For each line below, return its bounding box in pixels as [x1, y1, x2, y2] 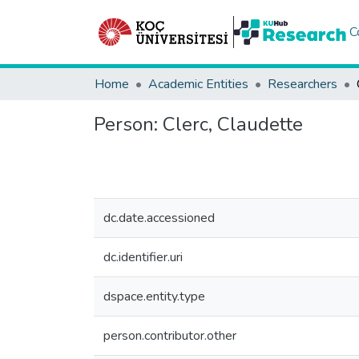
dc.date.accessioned [103, 209, 215, 227]
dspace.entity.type [103, 288, 205, 305]
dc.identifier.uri [103, 248, 183, 266]
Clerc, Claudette [163, 111, 303, 137]
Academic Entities [148, 75, 248, 93]
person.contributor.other [103, 327, 236, 345]
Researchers [268, 75, 337, 93]
